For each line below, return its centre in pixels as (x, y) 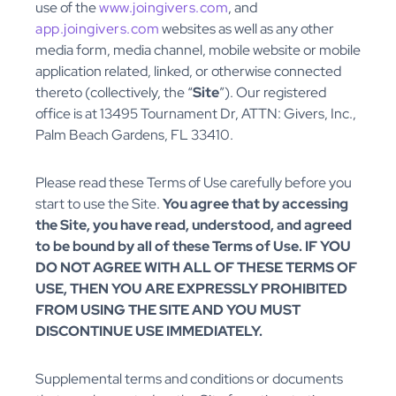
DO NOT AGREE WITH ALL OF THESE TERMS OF (196, 268)
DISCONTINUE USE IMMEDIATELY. (149, 331)
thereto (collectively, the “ (114, 93)
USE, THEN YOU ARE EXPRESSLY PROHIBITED (191, 289)
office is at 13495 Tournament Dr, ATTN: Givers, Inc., (196, 114)
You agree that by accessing (255, 204)
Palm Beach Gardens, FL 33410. (134, 135)
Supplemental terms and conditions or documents (189, 379)
